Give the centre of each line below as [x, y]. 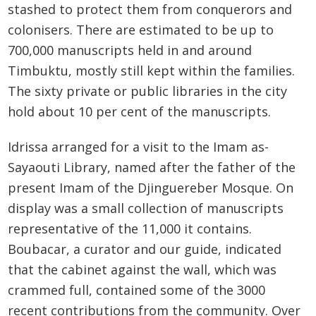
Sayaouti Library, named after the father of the [152, 168]
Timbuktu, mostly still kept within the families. [152, 70]
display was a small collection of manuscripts [146, 208]
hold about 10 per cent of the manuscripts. [140, 111]
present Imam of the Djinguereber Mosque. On [151, 188]
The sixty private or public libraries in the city [148, 91]
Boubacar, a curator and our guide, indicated [145, 249]
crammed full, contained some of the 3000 [137, 290]
